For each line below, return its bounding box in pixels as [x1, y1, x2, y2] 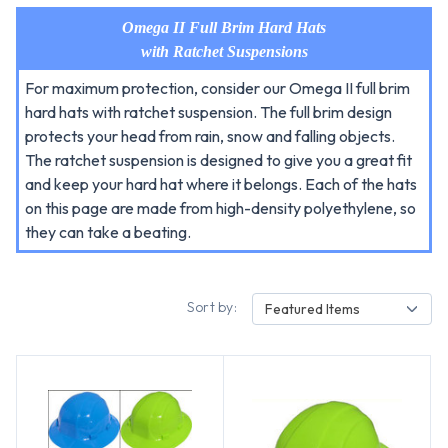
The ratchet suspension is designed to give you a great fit [25, 150, 412, 170]
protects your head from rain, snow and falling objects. [25, 126, 395, 146]
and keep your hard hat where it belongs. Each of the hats [25, 174, 417, 194]
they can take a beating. [25, 222, 191, 242]
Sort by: [186, 298, 237, 317]
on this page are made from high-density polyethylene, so [25, 198, 416, 218]
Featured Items [265, 300, 360, 318]
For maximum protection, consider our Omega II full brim [25, 78, 410, 98]
